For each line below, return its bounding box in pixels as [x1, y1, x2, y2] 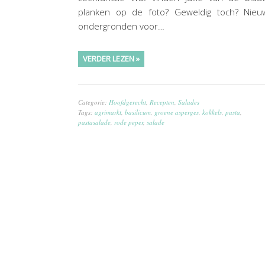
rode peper [114, 117, 143, 127]
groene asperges [154, 107, 199, 117]
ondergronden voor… [78, 20, 164, 32]
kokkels [202, 107, 222, 117]
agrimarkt [95, 107, 121, 117]
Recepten [150, 97, 174, 106]
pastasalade [78, 117, 111, 127]
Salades [178, 97, 199, 106]
